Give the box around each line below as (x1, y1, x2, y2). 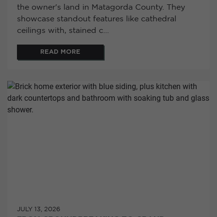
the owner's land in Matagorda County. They (17, 4, 185, 12)
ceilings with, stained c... (17, 27, 109, 35)
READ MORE (40, 49, 80, 56)
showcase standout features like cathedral (17, 15, 176, 23)
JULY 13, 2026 (17, 206, 60, 212)
